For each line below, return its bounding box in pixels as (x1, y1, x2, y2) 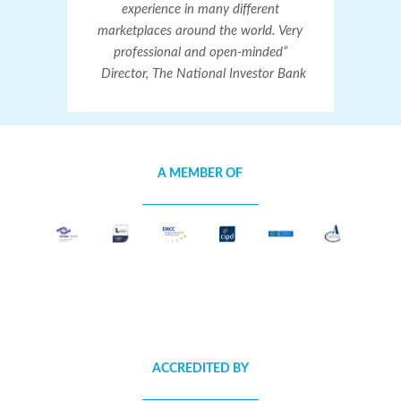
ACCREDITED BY (151, 362, 249, 375)
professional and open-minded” (113, 46, 287, 60)
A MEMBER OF (158, 166, 243, 180)
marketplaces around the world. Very (98, 24, 303, 38)
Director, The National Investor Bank (94, 67, 307, 81)
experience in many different (121, 3, 279, 17)
